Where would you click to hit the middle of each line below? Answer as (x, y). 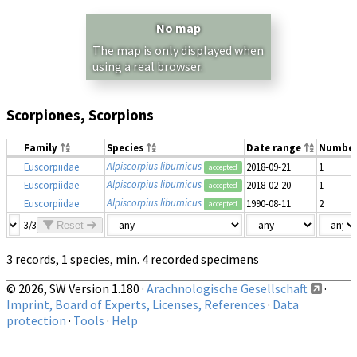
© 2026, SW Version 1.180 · (76, 288)
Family (42, 147)
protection (36, 320)
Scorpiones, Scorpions (80, 116)
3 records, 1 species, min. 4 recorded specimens (133, 259)
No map (178, 28)
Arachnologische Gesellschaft (227, 288)
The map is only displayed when (178, 51)
